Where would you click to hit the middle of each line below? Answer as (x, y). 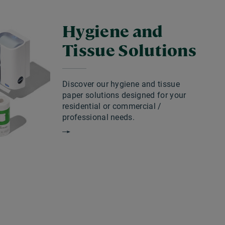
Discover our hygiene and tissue (121, 84)
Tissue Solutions (130, 49)
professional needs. (99, 117)
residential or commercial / (112, 106)
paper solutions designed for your (124, 95)
